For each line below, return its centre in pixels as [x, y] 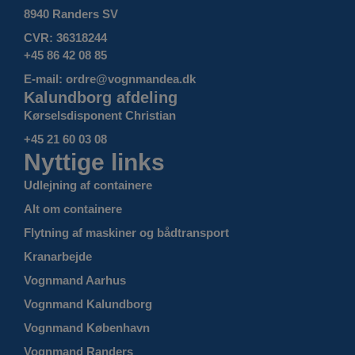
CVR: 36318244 [65, 38]
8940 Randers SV [71, 14]
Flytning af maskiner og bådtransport [126, 233]
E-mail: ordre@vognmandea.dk [110, 79]
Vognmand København [87, 328]
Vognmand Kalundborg [88, 304]
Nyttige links [94, 162]
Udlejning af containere [88, 185]
